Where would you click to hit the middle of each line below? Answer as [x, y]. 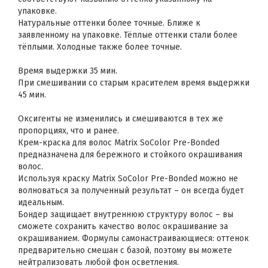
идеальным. [41, 202]
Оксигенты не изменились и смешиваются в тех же [121, 119]
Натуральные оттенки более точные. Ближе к [109, 23]
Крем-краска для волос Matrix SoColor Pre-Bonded [119, 143]
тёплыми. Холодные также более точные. [100, 47]
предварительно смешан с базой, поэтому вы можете [125, 250]
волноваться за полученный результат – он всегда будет [131, 191]
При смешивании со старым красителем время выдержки [134, 83]
